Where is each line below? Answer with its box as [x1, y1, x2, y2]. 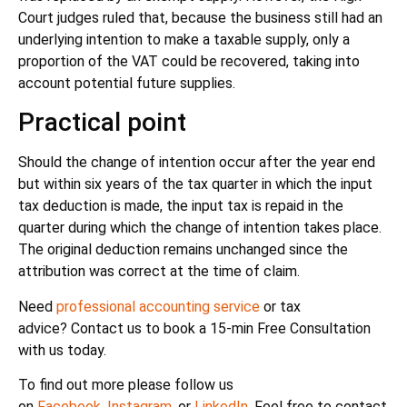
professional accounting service [56, 297, 260, 315]
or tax [260, 297, 301, 315]
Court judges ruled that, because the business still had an [18, 8, 382, 26]
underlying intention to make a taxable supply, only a [18, 30, 350, 48]
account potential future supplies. [18, 74, 235, 92]
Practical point [18, 107, 186, 138]
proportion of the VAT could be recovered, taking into [18, 52, 360, 70]
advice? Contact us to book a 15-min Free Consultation [18, 319, 371, 337]
